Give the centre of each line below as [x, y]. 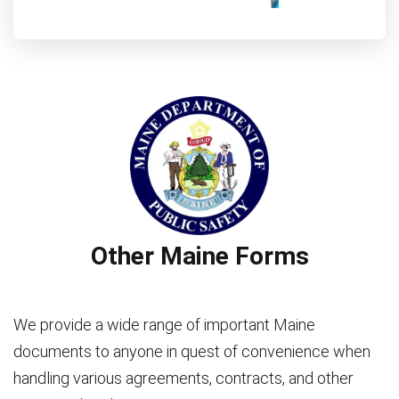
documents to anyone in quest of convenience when [192, 351]
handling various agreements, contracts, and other [183, 378]
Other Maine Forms [199, 256]
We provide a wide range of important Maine [164, 324]
